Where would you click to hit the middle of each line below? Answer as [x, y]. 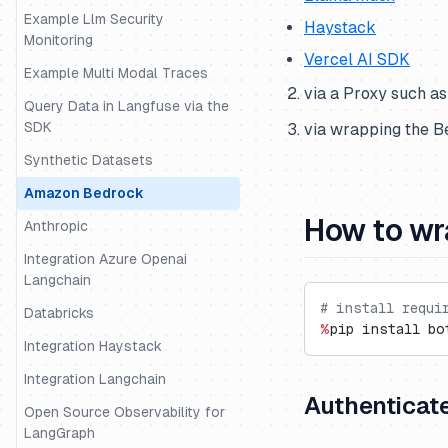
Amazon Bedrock [84, 193]
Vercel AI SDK [357, 59]
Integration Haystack [93, 346]
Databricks [59, 313]
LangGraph [59, 433]
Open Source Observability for [124, 412]
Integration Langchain [95, 379]
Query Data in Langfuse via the [126, 106]
